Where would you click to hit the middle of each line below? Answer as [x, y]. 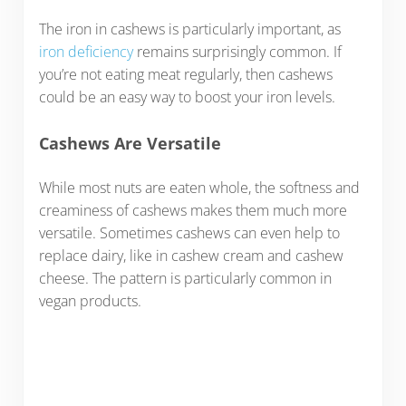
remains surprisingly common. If [237, 52]
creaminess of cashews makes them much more [193, 211]
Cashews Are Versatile [130, 143]
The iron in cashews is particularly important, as [189, 29]
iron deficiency [86, 52]
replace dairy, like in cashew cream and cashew [191, 256]
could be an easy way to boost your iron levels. [187, 97]
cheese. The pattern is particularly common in [185, 279]
